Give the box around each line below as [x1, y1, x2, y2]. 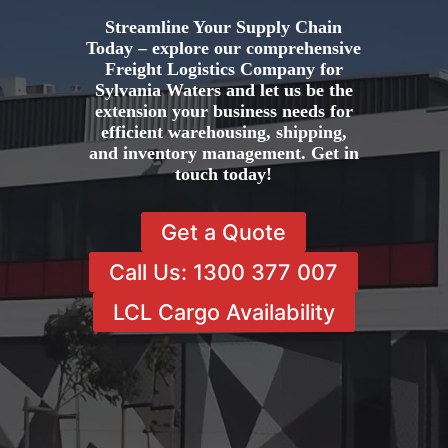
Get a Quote [161, 218, 287, 245]
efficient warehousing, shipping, [100, 122, 347, 143]
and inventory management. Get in [88, 143, 359, 164]
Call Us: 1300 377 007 [109, 258, 339, 285]
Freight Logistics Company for [104, 59, 343, 80]
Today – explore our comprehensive [86, 38, 362, 59]
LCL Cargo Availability [112, 298, 335, 325]
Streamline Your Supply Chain [105, 17, 343, 38]
